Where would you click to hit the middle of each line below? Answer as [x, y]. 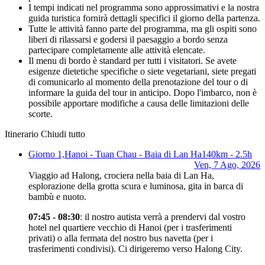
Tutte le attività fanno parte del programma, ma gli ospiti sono [143, 28]
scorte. [41, 114]
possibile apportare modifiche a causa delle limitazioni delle [139, 103]
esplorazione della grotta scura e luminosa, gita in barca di [136, 186]
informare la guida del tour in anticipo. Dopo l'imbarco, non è [143, 92]
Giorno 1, [46, 154]
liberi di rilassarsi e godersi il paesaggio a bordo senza [128, 39]
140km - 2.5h [227, 154]
